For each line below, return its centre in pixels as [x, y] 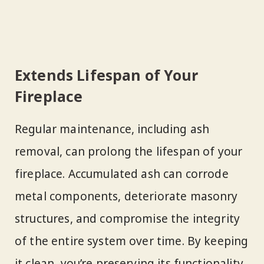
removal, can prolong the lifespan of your [129, 152]
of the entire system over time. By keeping [132, 241]
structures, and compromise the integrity [128, 219]
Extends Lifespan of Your [107, 75]
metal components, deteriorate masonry [126, 197]
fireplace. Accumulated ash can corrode [122, 174]
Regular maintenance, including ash [112, 129]
